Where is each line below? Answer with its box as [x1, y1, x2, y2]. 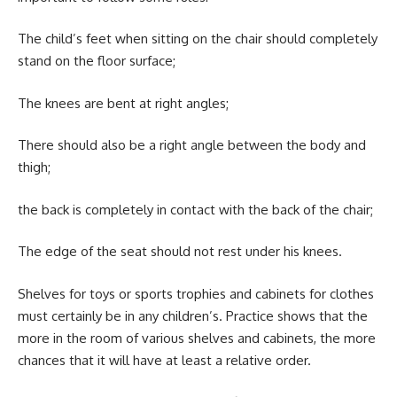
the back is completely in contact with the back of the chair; [18, 200, 373, 218]
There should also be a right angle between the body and [18, 136, 366, 153]
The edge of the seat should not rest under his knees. [18, 243, 342, 260]
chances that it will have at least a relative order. [18, 351, 311, 369]
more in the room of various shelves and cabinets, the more [18, 329, 376, 346]
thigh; [18, 159, 51, 175]
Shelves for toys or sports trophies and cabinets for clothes [18, 284, 374, 302]
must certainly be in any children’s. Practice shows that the [18, 307, 368, 324]
